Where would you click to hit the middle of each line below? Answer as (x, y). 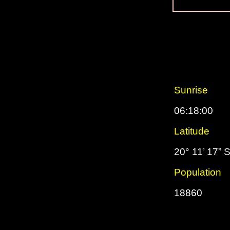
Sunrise (191, 90)
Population (198, 172)
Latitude (192, 131)
